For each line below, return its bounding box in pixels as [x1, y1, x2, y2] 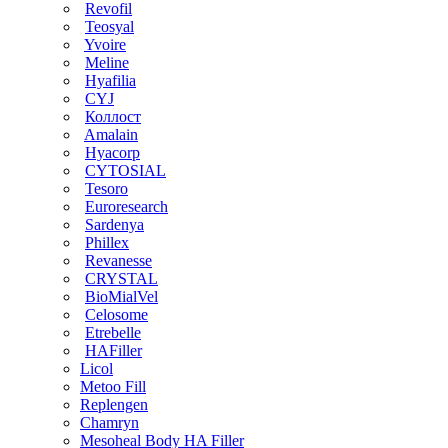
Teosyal [85, 17, 134, 35]
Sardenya [85, 215, 144, 233]
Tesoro [85, 179, 128, 197]
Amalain [84, 125, 138, 143]
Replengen [80, 395, 148, 413]
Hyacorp [85, 143, 140, 161]
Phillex [85, 233, 129, 251]
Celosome [85, 305, 148, 323]
